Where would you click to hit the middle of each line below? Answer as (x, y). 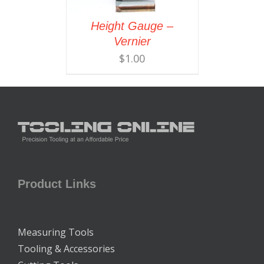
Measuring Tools (56, 232)
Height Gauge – (132, 26)
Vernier (132, 41)
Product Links (57, 184)
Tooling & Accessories (66, 248)
